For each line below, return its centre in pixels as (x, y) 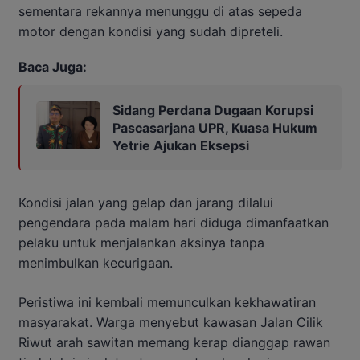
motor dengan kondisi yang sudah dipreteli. (151, 32)
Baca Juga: (53, 67)
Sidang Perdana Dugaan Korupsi (213, 110)
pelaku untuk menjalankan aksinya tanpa (141, 243)
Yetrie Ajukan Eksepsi (181, 146)
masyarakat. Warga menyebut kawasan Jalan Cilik (171, 323)
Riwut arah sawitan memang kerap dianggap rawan (174, 343)
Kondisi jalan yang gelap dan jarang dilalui (146, 203)
